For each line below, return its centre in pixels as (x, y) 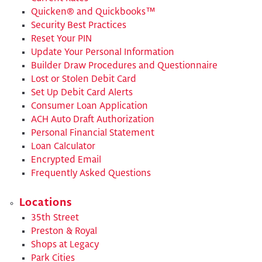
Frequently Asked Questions (91, 173)
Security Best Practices (78, 25)
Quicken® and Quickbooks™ (93, 12)
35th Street (55, 218)
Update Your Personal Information (102, 52)
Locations (45, 203)
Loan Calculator (63, 146)
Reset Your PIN (61, 39)
